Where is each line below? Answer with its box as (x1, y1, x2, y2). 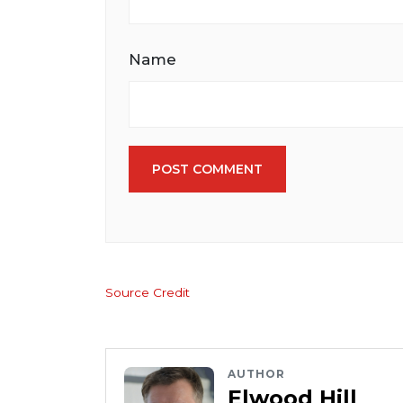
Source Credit (105, 285, 190, 300)
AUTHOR (228, 367, 285, 381)
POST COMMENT (152, 160, 263, 177)
